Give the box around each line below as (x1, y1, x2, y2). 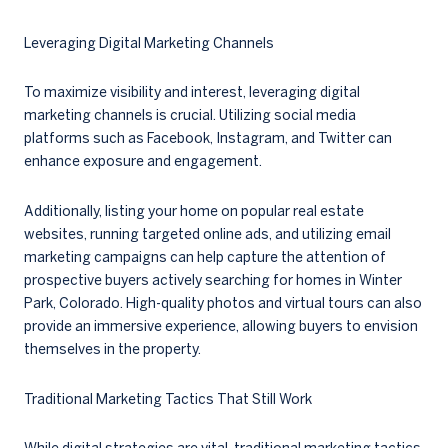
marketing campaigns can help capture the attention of (24, 249, 386, 266)
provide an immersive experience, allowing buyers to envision (24, 318, 418, 335)
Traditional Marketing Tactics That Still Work (24, 390, 312, 407)
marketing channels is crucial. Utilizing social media (24, 107, 356, 124)
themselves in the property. (24, 341, 201, 358)
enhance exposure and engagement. (24, 153, 262, 170)
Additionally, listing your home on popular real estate (24, 203, 364, 220)
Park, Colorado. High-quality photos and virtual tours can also (24, 295, 422, 312)
